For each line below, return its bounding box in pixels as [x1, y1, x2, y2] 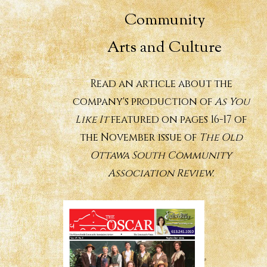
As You [214, 95, 250, 109]
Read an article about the [89, 77, 232, 91]
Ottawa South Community [90, 148, 232, 163]
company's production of [72, 95, 215, 109]
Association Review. [108, 166, 214, 181]
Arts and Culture [107, 37, 222, 60]
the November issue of [79, 131, 199, 145]
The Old [198, 131, 243, 145]
